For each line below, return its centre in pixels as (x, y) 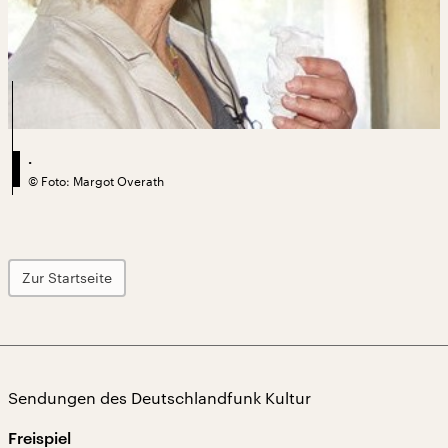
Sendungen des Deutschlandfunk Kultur (159, 397)
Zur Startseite (67, 277)
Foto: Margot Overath (102, 181)
